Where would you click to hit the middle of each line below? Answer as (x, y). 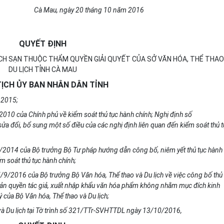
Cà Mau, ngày (54, 10)
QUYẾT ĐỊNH (43, 44)
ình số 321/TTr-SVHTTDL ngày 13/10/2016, (115, 210)
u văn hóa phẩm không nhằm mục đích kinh (156, 185)
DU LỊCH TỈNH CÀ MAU (43, 69)
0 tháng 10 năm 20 (107, 10)
